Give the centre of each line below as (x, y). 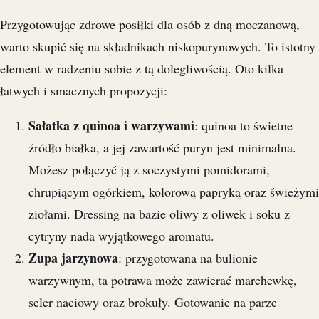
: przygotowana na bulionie (188, 258)
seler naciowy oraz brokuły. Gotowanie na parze (153, 302)
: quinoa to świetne (244, 126)
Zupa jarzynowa (73, 258)
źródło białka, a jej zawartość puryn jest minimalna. (162, 148)
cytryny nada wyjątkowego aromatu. (121, 236)
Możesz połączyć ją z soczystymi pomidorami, (149, 170)
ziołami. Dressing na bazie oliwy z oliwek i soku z (159, 214)
